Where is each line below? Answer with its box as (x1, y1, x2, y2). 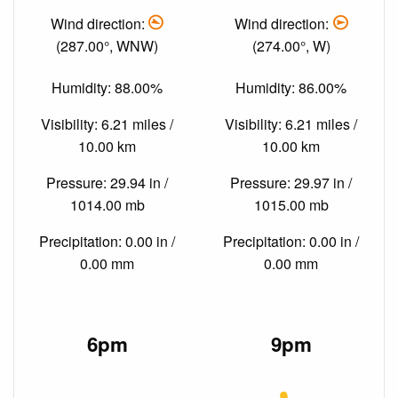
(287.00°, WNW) (56, 35, 158, 56)
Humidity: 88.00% (52, 77, 163, 99)
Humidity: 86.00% (235, 77, 346, 99)
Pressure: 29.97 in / (230, 172, 352, 194)
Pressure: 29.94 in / (46, 172, 168, 194)
